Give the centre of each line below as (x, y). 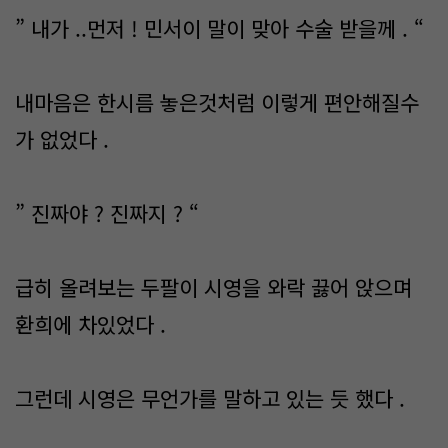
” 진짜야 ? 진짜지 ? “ (110, 213)
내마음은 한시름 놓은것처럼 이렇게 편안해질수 (217, 102)
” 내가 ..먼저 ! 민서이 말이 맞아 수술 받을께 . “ (222, 28)
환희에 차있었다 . (93, 324)
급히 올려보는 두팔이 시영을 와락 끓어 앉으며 (213, 287)
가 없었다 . (62, 139)
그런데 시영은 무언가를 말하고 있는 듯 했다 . (210, 398)
